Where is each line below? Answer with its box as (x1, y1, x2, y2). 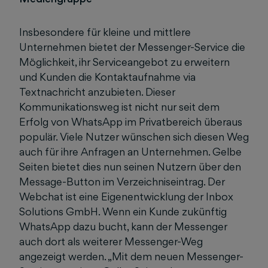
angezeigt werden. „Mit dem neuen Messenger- (19, 250, 243, 263)
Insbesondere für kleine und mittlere (19, 26, 191, 38)
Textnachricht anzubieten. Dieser (19, 86, 175, 98)
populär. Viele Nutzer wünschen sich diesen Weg (19, 130, 249, 143)
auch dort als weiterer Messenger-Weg (19, 235, 203, 248)
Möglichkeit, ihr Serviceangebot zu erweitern (19, 56, 230, 68)
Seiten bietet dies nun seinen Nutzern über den (19, 160, 241, 173)
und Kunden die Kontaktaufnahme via (19, 71, 196, 83)
